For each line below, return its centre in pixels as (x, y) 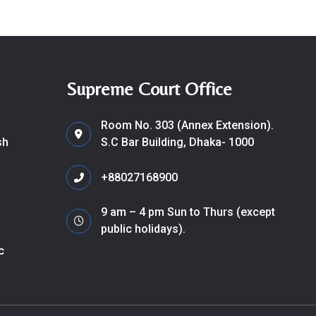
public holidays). (143, 229)
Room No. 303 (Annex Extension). (187, 125)
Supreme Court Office (149, 89)
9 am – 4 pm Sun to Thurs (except (188, 212)
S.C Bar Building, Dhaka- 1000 (177, 142)
